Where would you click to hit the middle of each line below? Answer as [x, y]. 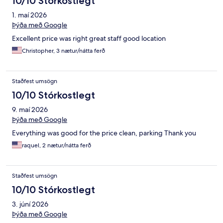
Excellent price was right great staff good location [89, 39]
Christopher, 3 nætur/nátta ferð [63, 51]
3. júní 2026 [30, 204]
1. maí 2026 [29, 15]
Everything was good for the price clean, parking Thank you [104, 133]
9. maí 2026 [30, 110]
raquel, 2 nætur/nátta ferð [56, 146]
